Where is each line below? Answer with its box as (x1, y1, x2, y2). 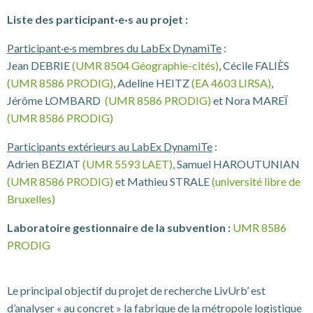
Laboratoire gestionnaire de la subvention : (7, 221, 233, 234)
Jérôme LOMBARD (7, 94, 105, 107)
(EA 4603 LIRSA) (191, 76, 271, 89)
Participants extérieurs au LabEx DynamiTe (7, 140, 212, 153)
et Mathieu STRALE (113, 175, 212, 188)
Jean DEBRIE (7, 59, 72, 72)
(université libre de (212, 175, 300, 188)
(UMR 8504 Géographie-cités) (72, 59, 219, 72)
